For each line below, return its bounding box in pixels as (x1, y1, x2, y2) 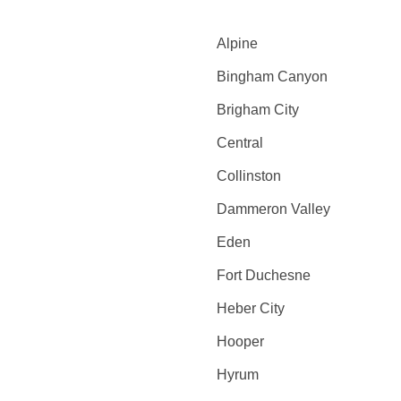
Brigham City (216, 102, 299, 117)
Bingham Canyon (216, 69, 328, 84)
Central (216, 135, 263, 150)
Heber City (216, 301, 285, 316)
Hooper (216, 334, 264, 349)
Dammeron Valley (216, 201, 330, 217)
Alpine (216, 36, 258, 51)
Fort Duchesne (216, 268, 311, 283)
